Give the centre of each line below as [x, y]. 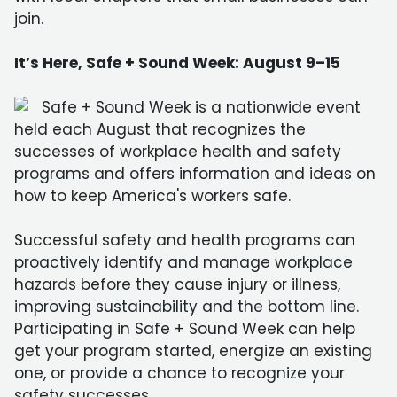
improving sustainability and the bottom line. [187, 307]
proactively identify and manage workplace [183, 262]
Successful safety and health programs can [185, 240]
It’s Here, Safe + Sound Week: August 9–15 [177, 63]
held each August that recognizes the [160, 129]
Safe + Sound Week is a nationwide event [201, 107]
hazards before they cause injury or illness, [177, 284]
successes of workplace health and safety [178, 152]
